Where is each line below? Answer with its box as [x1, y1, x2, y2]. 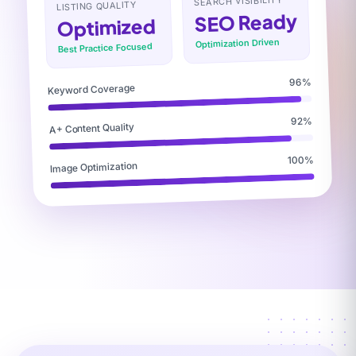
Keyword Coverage [47, 81, 135, 97]
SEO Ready [194, 8, 298, 37]
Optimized [56, 13, 157, 41]
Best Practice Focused [57, 41, 153, 56]
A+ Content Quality [48, 120, 135, 136]
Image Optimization [49, 159, 138, 175]
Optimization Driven [195, 36, 280, 51]
